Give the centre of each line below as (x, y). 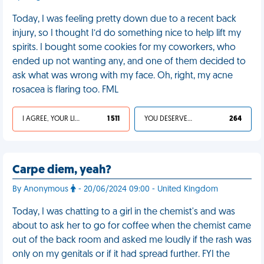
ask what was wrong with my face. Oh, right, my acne (123, 76)
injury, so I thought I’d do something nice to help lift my (127, 34)
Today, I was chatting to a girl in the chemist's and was (124, 212)
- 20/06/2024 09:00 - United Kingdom (147, 189)
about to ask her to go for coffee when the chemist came (132, 226)
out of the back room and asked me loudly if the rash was (132, 240)
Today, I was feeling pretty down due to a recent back (124, 19)
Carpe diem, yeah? (62, 170)
